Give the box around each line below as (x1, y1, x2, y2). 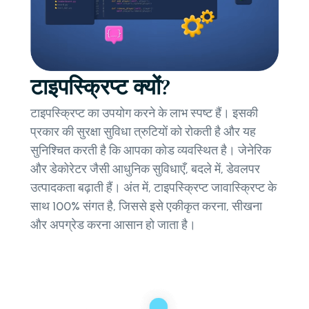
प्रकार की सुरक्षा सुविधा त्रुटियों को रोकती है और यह (30, 123, 256, 139)
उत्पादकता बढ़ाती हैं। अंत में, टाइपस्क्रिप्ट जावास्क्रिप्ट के (30, 179, 277, 195)
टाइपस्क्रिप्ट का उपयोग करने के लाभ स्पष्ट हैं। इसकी (30, 105, 258, 121)
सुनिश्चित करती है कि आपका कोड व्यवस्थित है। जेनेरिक (30, 142, 271, 158)
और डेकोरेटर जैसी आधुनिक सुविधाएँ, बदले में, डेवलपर (30, 161, 260, 177)
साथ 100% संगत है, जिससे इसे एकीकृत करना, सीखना (30, 198, 262, 214)
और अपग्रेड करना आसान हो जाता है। (30, 217, 196, 232)
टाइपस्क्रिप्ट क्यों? (30, 73, 170, 101)
